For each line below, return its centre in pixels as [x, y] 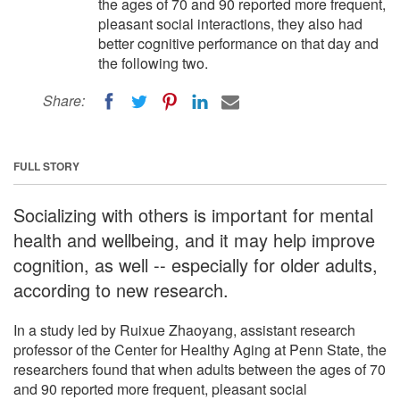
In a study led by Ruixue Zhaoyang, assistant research [184, 329]
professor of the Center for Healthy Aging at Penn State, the [200, 349]
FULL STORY [46, 166]
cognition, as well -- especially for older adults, [196, 264]
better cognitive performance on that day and [238, 43]
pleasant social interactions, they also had [230, 24]
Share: [64, 100]
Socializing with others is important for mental [193, 214]
